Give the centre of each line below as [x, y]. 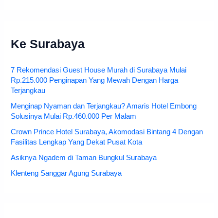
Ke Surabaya [48, 44]
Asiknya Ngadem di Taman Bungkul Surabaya [84, 158]
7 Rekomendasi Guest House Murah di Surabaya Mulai [99, 70]
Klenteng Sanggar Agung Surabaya [66, 173]
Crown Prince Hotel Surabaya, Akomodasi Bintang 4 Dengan [107, 132]
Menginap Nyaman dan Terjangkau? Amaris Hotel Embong [104, 106]
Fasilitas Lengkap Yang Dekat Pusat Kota [77, 142]
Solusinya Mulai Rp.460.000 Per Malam [74, 117]
